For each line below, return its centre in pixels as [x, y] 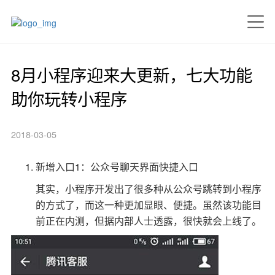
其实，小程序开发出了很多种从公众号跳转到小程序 [148, 189]
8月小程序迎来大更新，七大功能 [131, 74]
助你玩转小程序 [69, 98]
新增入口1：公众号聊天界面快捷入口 [117, 167]
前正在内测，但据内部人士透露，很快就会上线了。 [148, 221]
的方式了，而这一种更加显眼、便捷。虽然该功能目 [148, 205]
